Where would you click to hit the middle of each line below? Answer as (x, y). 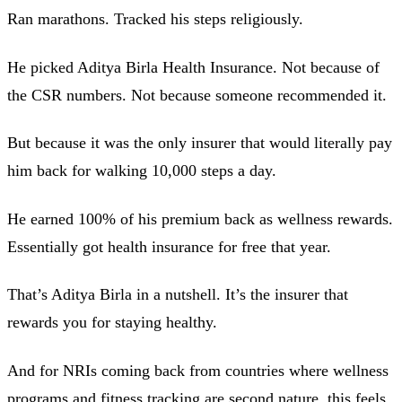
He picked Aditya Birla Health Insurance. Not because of (193, 67)
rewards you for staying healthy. (112, 323)
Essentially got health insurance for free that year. (169, 246)
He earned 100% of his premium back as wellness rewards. (200, 218)
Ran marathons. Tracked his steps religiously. (155, 19)
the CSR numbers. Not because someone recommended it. (197, 95)
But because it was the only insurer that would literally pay (200, 143)
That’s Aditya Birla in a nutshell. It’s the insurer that (178, 295)
